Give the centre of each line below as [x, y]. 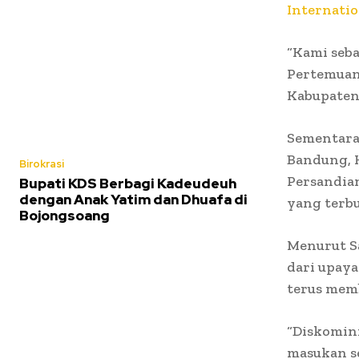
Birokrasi [42, 163]
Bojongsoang [65, 215]
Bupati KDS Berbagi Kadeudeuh [128, 183]
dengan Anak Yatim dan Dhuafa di [133, 199]
